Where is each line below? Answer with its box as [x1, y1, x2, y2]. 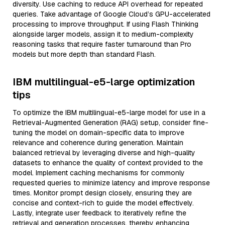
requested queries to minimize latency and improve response [13, 178, 210, 187]
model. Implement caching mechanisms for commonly [13, 168, 185, 177]
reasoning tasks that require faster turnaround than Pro [13, 40, 191, 49]
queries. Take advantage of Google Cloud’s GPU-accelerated [13, 10, 210, 19]
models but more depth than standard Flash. [13, 50, 156, 59]
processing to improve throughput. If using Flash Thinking [13, 20, 198, 29]
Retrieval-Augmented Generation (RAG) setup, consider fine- [13, 118, 208, 127]
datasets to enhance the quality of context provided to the [13, 158, 203, 167]
